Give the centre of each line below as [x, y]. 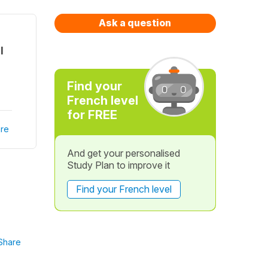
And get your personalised [123, 153]
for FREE [92, 115]
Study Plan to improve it [118, 165]
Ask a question [135, 23]
